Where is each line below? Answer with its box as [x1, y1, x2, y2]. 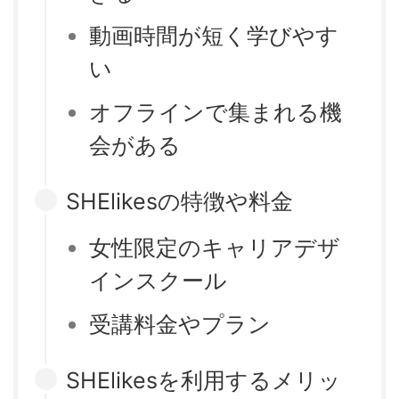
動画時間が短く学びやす [89, 22, 338, 50]
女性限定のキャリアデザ [89, 234, 340, 262]
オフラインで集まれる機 [89, 98, 342, 126]
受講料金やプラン [89, 310, 271, 338]
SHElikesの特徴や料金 [66, 187, 293, 215]
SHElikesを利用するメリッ [66, 366, 341, 394]
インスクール [89, 267, 227, 295]
